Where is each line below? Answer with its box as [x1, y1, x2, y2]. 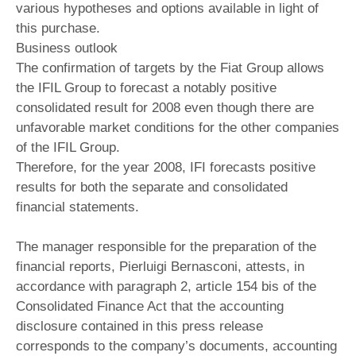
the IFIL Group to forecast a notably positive [16, 79, 277, 95]
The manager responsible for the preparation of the [16, 238, 316, 254]
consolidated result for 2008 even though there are [16, 99, 314, 115]
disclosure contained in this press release [16, 318, 263, 334]
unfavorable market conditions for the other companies [16, 119, 339, 135]
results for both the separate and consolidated [16, 179, 288, 195]
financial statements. [16, 199, 139, 215]
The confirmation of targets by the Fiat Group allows [16, 60, 324, 75]
